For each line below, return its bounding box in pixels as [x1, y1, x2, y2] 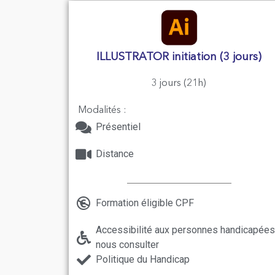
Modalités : [78, 106, 126, 116]
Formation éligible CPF [95, 197, 194, 209]
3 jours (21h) [152, 79, 207, 89]
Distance [95, 148, 134, 160]
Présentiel [95, 121, 141, 133]
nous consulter [95, 239, 159, 251]
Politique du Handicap [95, 254, 190, 266]
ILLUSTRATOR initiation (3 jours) [96, 52, 262, 63]
